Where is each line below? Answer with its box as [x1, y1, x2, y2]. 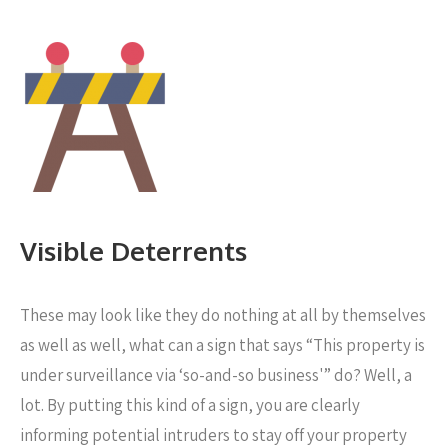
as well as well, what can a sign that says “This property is [20, 334, 425, 356]
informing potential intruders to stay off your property [20, 424, 407, 446]
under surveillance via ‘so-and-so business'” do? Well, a [20, 364, 412, 386]
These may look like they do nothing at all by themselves [20, 304, 426, 326]
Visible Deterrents [20, 234, 247, 267]
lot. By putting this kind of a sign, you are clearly [20, 394, 360, 416]
